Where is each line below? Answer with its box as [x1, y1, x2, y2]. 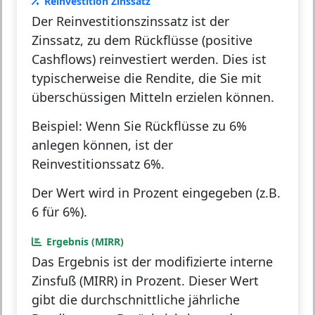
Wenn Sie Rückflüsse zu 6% [82, 117, 247, 135]
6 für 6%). [32, 203, 87, 221]
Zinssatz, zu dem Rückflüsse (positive [32, 32, 252, 49]
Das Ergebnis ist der [32, 253, 155, 271]
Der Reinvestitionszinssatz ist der [32, 13, 229, 30]
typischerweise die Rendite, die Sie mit [32, 70, 262, 87]
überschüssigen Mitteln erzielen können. [32, 89, 274, 106]
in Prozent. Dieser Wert [117, 272, 259, 290]
